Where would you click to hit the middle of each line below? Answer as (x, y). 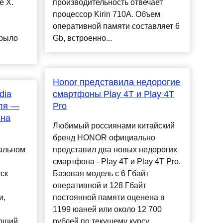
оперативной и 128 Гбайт (100, 186)
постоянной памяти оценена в (109, 198)
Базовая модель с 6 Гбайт (101, 174)
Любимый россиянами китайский (114, 126)
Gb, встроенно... (83, 38)
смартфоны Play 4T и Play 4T (114, 94)
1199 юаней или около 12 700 (108, 210)
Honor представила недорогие (117, 82)
